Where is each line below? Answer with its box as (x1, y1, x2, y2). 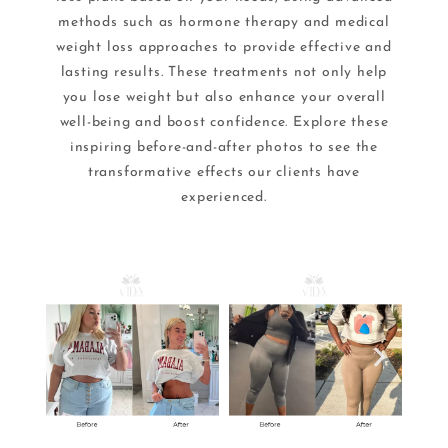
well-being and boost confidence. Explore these (59, 115, 389, 131)
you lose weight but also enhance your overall (62, 90, 386, 106)
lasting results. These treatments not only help (60, 65, 388, 81)
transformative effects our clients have (87, 165, 361, 181)
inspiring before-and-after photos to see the (69, 140, 379, 156)
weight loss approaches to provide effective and (56, 40, 392, 56)
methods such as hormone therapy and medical (58, 15, 390, 31)
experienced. (181, 190, 267, 206)
